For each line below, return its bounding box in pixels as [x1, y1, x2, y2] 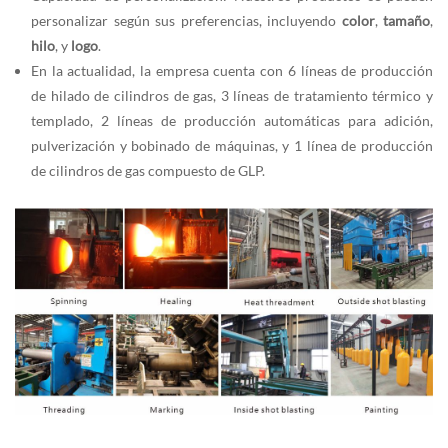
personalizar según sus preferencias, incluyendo [31, 12, 342, 30]
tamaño [377, 12, 430, 30]
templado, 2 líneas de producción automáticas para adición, [31, 112, 433, 130]
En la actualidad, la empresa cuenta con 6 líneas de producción [31, 62, 433, 80]
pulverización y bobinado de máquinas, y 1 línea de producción [31, 137, 433, 155]
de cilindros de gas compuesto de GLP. [31, 162, 265, 180]
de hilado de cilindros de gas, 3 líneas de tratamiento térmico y [31, 87, 433, 105]
